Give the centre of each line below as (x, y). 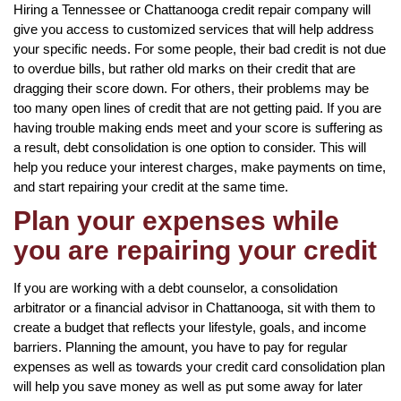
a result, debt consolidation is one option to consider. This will (190, 147)
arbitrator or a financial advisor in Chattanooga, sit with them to (194, 307)
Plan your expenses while (176, 220)
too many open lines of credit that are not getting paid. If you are (197, 107)
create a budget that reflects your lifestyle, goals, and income (190, 327)
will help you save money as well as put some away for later (188, 386)
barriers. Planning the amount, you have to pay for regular (180, 346)
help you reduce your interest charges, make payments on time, (200, 166)
